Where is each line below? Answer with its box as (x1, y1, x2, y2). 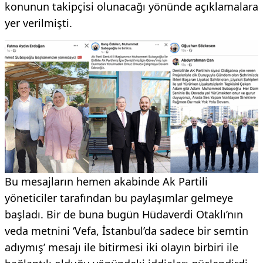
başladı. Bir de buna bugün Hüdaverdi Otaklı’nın (5, 207, 243, 221)
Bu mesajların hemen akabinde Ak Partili (5, 174, 208, 188)
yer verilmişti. (5, 15, 72, 30)
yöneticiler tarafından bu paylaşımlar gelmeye (5, 190, 233, 205)
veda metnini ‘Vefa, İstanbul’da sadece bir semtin (5, 223, 248, 238)
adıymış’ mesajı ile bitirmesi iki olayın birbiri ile (5, 240, 238, 254)
